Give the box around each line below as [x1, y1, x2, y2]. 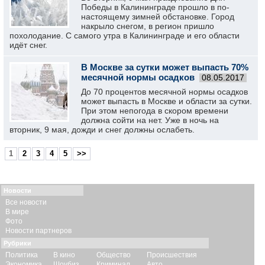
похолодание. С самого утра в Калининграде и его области [9, 31, 240, 40]
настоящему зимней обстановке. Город [81, 12, 234, 21]
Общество [96, 251, 131, 259]
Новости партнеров [5, 227, 72, 235]
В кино [53, 251, 75, 259]
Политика [5, 251, 38, 259]
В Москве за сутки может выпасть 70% [81, 62, 248, 72]
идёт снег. [9, 40, 47, 50]
